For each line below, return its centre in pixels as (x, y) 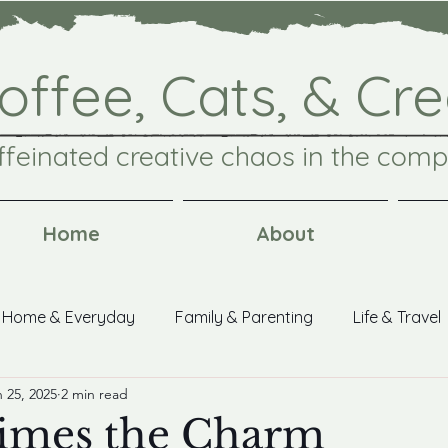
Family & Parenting (244, 317)
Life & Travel (397, 317)
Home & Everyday (68, 317)
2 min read (94, 393)
